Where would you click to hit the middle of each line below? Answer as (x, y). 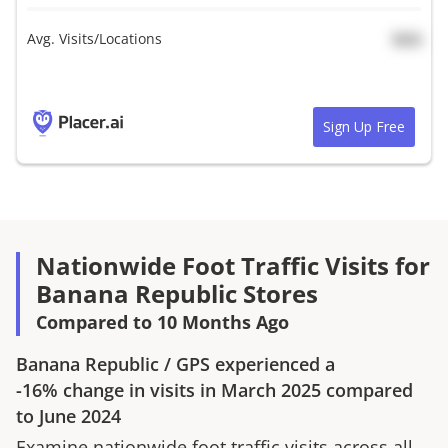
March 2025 (271, 390)
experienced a (272, 364)
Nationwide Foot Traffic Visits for (233, 265)
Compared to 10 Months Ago (162, 322)
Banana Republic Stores (177, 293)
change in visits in (139, 390)
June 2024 (80, 416)
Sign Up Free (364, 126)
